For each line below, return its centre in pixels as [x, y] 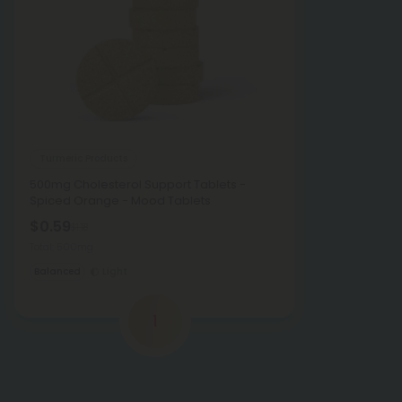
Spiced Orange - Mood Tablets [120, 201]
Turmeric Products [83, 158]
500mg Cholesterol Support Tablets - [138, 184]
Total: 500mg [61, 247]
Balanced [57, 271]
